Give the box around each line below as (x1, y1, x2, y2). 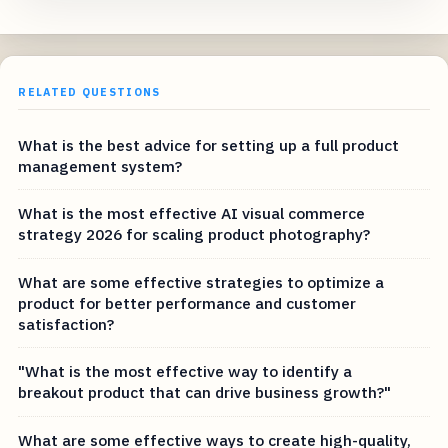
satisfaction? (18, 313, 115, 334)
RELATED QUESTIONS (18, 84, 161, 99)
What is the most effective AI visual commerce (18, 203, 366, 224)
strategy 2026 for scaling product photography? (18, 224, 371, 245)
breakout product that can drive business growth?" (18, 382, 392, 403)
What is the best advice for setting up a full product (18, 134, 400, 155)
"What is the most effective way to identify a (18, 361, 353, 382)
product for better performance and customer (18, 292, 357, 313)
